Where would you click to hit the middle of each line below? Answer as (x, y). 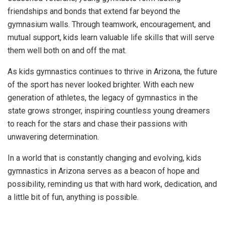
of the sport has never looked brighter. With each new (101, 85)
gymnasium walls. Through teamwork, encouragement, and (109, 24)
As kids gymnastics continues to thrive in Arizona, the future (113, 72)
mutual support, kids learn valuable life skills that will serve (111, 37)
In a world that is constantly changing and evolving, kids (104, 158)
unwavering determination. (53, 137)
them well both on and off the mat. (67, 50)
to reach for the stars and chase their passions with (97, 124)
